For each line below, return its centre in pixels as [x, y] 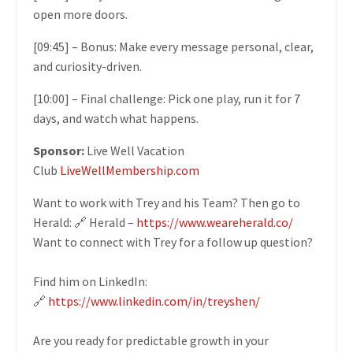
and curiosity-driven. [87, 67]
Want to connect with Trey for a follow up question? [173, 242]
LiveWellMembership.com [130, 171]
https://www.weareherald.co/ [215, 223]
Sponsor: [59, 151]
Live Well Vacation [134, 151]
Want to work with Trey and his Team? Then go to [167, 203]
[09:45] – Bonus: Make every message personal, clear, [173, 47]
